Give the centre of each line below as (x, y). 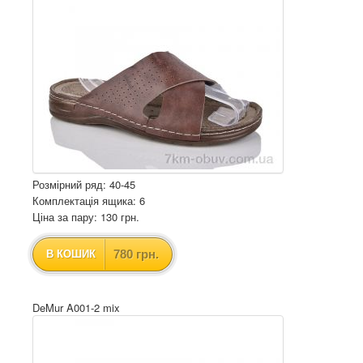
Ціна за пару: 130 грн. (86, 217)
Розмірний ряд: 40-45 (84, 184)
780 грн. (136, 254)
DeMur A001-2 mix (76, 307)
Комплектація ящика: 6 (89, 201)
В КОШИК (71, 254)
